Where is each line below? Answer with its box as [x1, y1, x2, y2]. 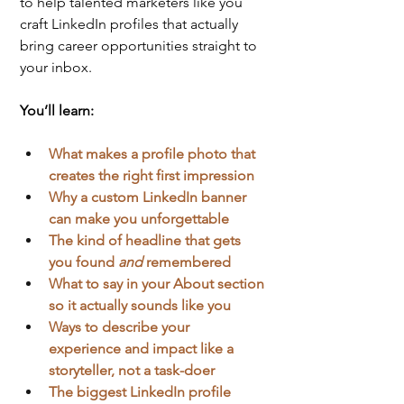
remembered [142, 252, 231, 271]
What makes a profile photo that [49, 144, 259, 162]
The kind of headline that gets [49, 231, 244, 249]
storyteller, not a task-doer [49, 361, 215, 379]
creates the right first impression [49, 166, 254, 184]
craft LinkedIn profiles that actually [20, 14, 242, 32]
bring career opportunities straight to [20, 36, 261, 54]
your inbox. [20, 58, 92, 76]
